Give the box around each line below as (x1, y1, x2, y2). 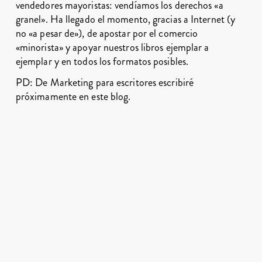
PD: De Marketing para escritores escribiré (15, 75, 194, 90)
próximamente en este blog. (15, 89, 131, 104)
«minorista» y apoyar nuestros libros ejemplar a (15, 40, 209, 55)
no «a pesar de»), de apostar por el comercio (15, 26, 198, 41)
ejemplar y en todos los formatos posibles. (15, 54, 189, 69)
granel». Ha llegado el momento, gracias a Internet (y (15, 12, 236, 27)
